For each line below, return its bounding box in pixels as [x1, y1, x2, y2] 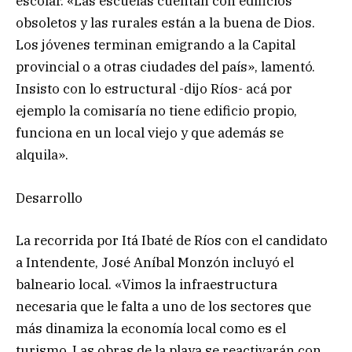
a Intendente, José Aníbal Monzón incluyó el [16, 253, 294, 271]
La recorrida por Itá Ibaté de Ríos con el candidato [16, 231, 328, 249]
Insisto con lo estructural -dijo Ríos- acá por [16, 80, 292, 98]
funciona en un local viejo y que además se [16, 124, 284, 142]
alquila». [16, 146, 68, 164]
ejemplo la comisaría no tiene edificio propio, [16, 102, 297, 120]
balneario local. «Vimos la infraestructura [16, 275, 277, 293]
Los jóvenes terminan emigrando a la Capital [16, 36, 295, 54]
